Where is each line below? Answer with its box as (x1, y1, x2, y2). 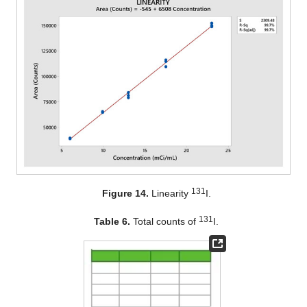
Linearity (148, 188, 191, 199)
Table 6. (94, 216, 131, 228)
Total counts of (130, 216, 199, 228)
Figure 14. (101, 188, 149, 199)
